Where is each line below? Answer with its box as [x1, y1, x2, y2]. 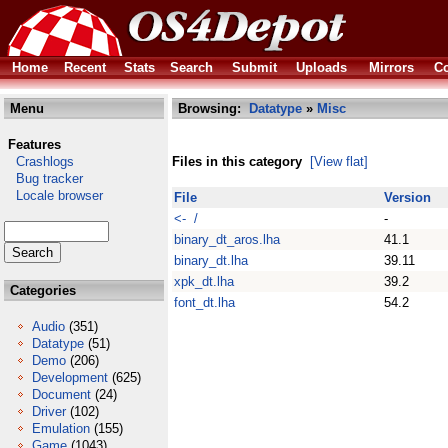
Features [8, 137, 61, 152]
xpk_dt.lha [174, 274, 234, 289]
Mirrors [369, 60, 414, 75]
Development [32, 370, 108, 385]
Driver [32, 404, 66, 419]
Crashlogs [4, 154, 74, 169]
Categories [6, 283, 76, 298]
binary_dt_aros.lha [174, 232, 280, 247]
